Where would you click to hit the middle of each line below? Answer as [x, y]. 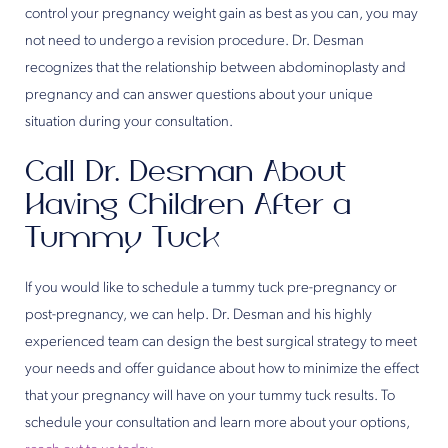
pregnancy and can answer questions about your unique [199, 96]
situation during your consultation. [129, 123]
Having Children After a [188, 205]
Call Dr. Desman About [185, 172]
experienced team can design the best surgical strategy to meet [221, 343]
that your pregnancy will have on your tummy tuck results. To [210, 397]
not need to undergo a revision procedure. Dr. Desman [194, 42]
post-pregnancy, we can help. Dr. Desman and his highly [198, 316]
